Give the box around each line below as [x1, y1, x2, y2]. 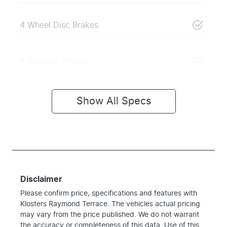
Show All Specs [76, 96, 151, 106]
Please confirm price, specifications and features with [20, 190, 197, 197]
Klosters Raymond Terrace [20, 200, 107, 208]
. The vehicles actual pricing [107, 200, 200, 208]
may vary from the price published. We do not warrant [20, 211, 199, 218]
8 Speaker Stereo [20, 58, 87, 66]
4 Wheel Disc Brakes [20, 21, 98, 29]
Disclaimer [20, 175, 62, 183]
